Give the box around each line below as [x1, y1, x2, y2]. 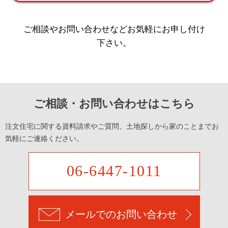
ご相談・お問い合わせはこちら [33, 97, 195, 110]
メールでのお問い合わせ [65, 209, 177, 220]
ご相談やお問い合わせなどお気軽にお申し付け [23, 24, 205, 34]
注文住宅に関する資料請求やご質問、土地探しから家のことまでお [5, 122, 219, 130]
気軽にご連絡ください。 [5, 134, 83, 142]
